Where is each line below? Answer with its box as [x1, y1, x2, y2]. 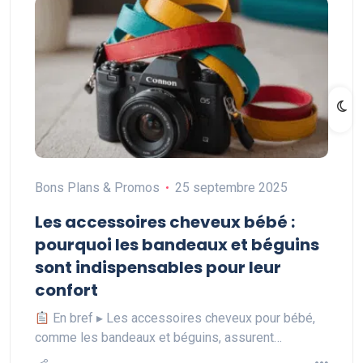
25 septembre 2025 [174, 180, 288, 195]
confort [35, 279, 98, 301]
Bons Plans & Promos [35, 180, 160, 195]
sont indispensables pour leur [35, 256, 281, 279]
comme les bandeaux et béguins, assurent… [35, 330, 282, 345]
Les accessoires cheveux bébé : [35, 211, 295, 233]
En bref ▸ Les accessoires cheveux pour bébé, [49, 310, 316, 326]
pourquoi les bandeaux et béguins [35, 233, 319, 256]
